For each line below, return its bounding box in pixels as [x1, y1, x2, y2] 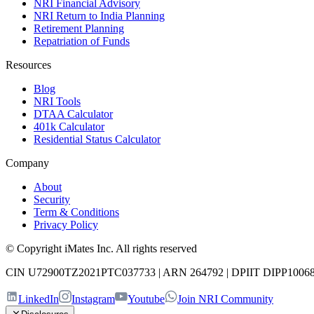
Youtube [128, 293, 165, 306]
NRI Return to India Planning [34, 10, 165, 22]
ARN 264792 [161, 266, 226, 279]
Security [34, 193, 70, 206]
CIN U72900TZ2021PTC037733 [6, 266, 158, 279]
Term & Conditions [34, 206, 119, 219]
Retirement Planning [34, 22, 124, 35]
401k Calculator [34, 121, 104, 133]
